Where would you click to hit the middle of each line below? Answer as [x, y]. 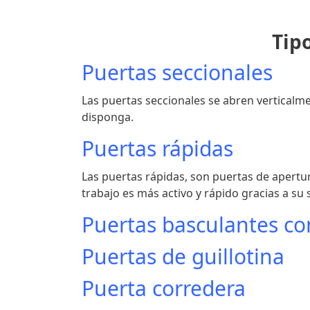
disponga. [108, 117]
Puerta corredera [164, 289]
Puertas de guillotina [183, 257]
